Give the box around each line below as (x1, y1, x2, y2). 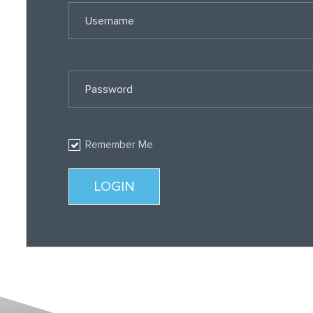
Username (85, 13, 134, 28)
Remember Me (85, 138, 153, 152)
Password (85, 82, 133, 96)
